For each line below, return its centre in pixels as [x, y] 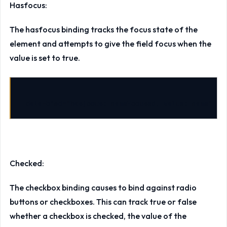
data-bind [44, 103]
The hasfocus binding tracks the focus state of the [103, 30]
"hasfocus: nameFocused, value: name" [139, 103]
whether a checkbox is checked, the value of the [98, 216]
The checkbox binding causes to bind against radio [103, 188]
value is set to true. [45, 58]
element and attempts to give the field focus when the [110, 44]
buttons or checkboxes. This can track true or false [103, 202]
